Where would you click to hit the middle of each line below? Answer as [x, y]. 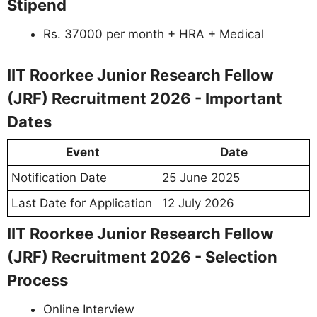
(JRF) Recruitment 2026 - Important [145, 98]
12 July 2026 [198, 203]
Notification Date [59, 177]
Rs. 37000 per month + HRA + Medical [154, 34]
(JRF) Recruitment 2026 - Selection [142, 257]
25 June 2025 [201, 177]
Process [38, 280]
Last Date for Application [82, 203]
